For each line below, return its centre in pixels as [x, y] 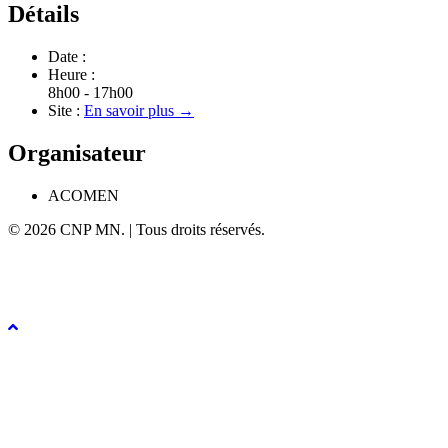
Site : [64, 111]
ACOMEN [83, 196]
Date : [67, 57]
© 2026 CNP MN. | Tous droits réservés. [136, 230]
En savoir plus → [139, 111]
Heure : [71, 75]
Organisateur [77, 153]
